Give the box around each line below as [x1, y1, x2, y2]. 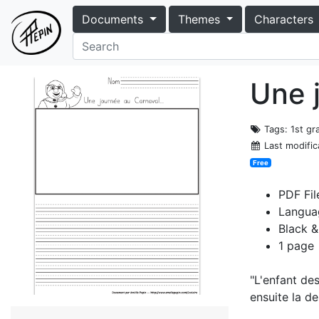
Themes [177, 12, 220, 26]
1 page [278, 239, 314, 253]
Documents [82, 12, 143, 26]
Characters [254, 12, 314, 26]
